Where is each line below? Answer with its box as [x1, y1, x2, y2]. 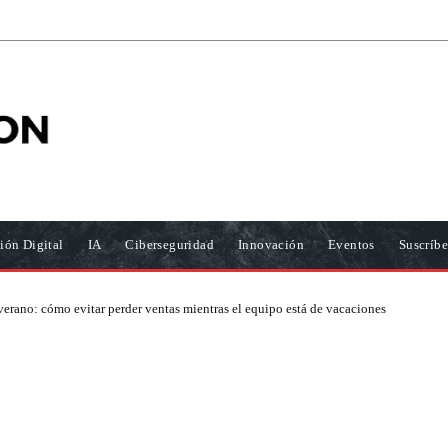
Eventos [328, 237, 375, 252]
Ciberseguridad [125, 237, 215, 252]
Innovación [238, 237, 305, 252]
